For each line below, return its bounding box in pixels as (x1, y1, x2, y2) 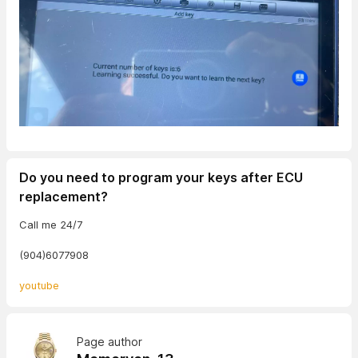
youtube (19, 278, 59, 292)
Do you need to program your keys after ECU (19, 169, 303, 185)
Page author (77, 334, 142, 348)
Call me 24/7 (19, 217, 82, 231)
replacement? (19, 188, 108, 205)
